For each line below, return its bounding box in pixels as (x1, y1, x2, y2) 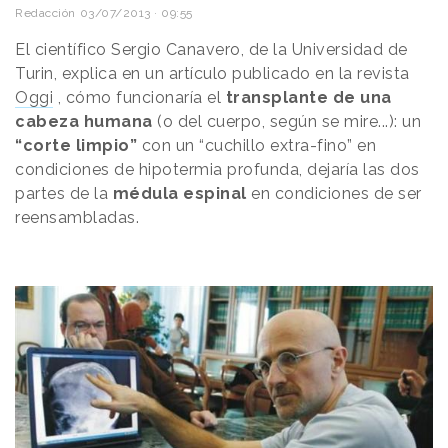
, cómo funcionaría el (53, 87, 226, 107)
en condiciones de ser (246, 183, 422, 203)
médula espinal (112, 183, 247, 203)
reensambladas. (15, 207, 139, 227)
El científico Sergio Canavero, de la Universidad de (15, 39, 408, 59)
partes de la (15, 183, 113, 203)
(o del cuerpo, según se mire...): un (152, 111, 421, 131)
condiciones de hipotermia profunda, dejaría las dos (15, 159, 420, 179)
